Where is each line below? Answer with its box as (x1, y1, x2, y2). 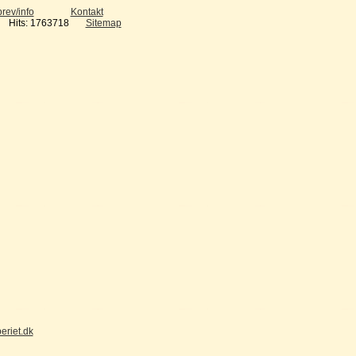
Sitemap (85, 17, 122, 29)
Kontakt (70, 6, 103, 17)
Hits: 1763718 (8, 17, 69, 29)
